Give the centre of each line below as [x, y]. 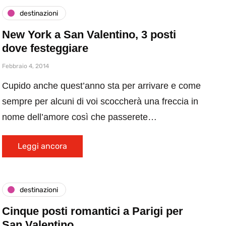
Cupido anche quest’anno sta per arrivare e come [101, 86]
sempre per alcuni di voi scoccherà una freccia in [100, 101]
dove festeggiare [45, 48]
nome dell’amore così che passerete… [79, 117]
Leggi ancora [42, 146]
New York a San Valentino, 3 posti [89, 35]
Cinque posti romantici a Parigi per [93, 211]
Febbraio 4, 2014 [25, 66]
